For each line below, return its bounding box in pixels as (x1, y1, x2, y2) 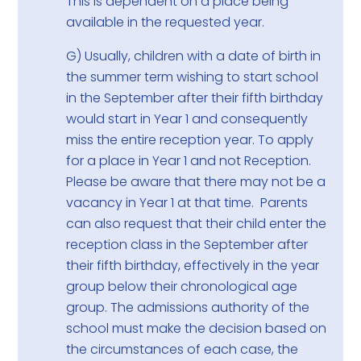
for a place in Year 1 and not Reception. (66, 151, 312, 171)
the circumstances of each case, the (66, 340, 299, 359)
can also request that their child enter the (66, 214, 327, 234)
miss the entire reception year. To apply (66, 131, 314, 150)
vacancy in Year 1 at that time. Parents (66, 193, 309, 213)
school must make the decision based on (66, 319, 327, 338)
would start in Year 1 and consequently (66, 110, 309, 129)
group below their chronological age (66, 277, 298, 297)
